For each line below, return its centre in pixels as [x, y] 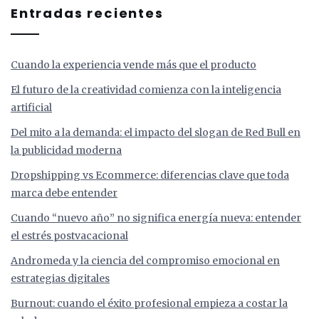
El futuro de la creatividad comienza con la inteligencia [146, 90]
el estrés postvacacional [69, 236]
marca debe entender [64, 193]
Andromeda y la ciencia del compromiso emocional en [145, 261]
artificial [31, 108]
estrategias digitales [60, 279]
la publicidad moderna [66, 151]
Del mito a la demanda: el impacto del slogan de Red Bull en [156, 133]
